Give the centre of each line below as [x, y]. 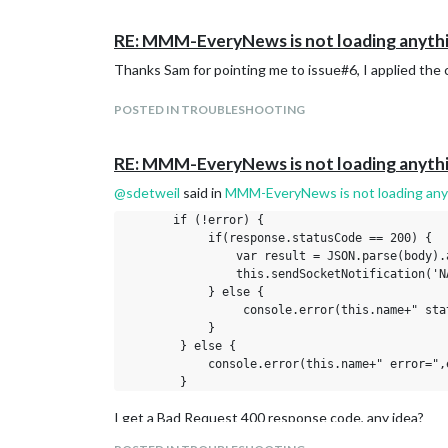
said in [202, 192]
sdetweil [153, 192]
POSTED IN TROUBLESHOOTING [209, 109]
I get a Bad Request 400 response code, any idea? [269, 417]
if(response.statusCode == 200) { [278, 238]
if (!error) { [194, 220]
